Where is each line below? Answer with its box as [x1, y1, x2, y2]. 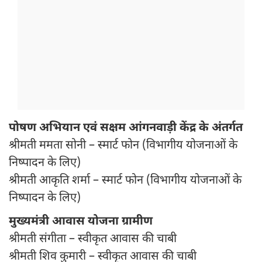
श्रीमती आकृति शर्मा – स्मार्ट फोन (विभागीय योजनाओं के [9, 173, 242, 189]
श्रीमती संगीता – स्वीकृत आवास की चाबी [9, 232, 177, 247]
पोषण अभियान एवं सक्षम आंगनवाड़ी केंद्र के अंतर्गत [9, 120, 243, 136]
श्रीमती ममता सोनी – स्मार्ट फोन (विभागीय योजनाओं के [9, 138, 237, 154]
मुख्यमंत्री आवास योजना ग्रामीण [9, 214, 153, 230]
